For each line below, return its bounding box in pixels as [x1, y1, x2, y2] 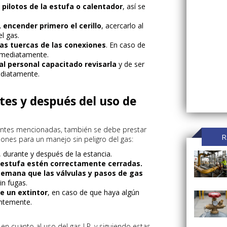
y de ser [117, 59, 144, 69]
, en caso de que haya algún [48, 187, 139, 197]
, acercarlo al [101, 21, 143, 30]
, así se [123, 2, 145, 11]
